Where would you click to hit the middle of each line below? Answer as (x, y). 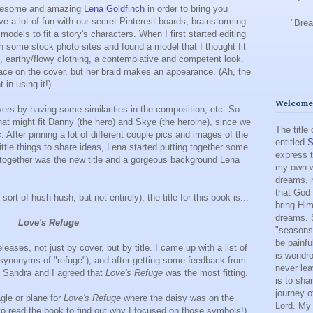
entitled (291, 142)
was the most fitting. (205, 272)
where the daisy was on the (179, 298)
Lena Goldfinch (114, 8)
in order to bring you (186, 8)
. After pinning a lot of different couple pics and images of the (125, 134)
